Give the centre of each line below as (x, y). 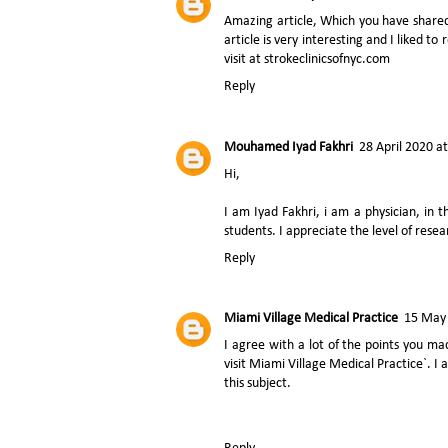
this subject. (257, 384)
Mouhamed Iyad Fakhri (288, 147)
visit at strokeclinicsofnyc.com (307, 60)
